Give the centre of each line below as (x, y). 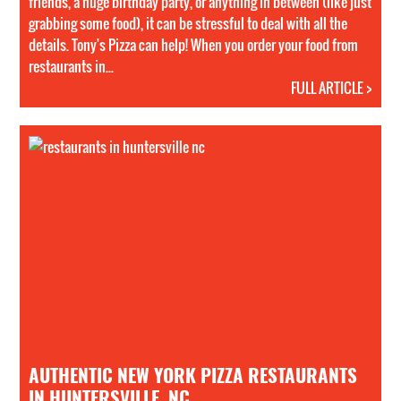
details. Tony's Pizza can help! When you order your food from (194, 45)
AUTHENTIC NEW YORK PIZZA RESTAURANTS (193, 374)
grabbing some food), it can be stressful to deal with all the (188, 23)
